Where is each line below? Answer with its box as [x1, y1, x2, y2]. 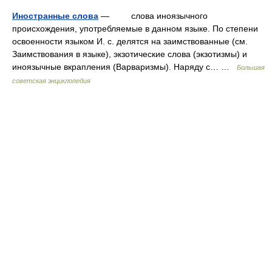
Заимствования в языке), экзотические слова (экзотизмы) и [12, 49, 247, 59]
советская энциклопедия [12, 77, 90, 84]
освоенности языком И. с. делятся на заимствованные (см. [12, 36, 248, 46]
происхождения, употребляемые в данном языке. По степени [12, 24, 258, 33]
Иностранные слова [12, 11, 98, 21]
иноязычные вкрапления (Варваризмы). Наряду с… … [12, 62, 237, 72]
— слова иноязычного [98, 11, 208, 21]
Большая [237, 64, 265, 71]
